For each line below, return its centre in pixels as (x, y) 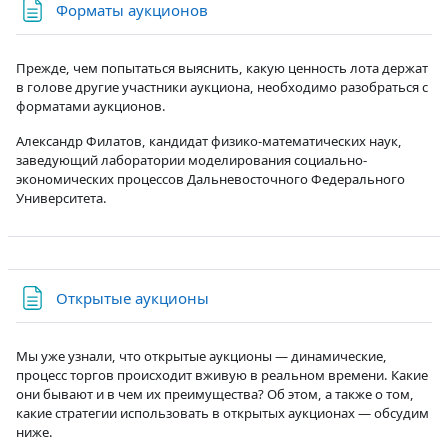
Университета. (61, 197)
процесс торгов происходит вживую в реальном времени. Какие (222, 374)
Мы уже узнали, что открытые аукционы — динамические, (201, 355)
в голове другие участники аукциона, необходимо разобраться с (222, 86)
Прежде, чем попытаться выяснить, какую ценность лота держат (222, 67)
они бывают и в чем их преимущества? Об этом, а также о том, (215, 393)
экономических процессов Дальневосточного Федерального (210, 178)
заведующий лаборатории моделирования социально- (191, 159)
